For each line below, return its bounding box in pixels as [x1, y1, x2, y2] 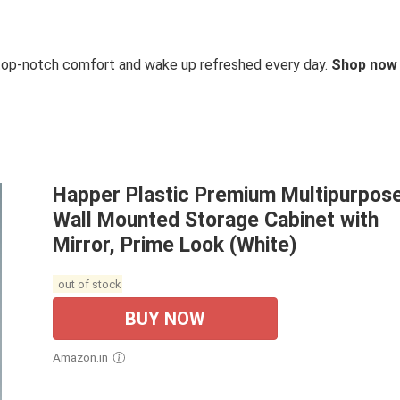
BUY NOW [125, 307, 205, 329]
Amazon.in [61, 349, 108, 364]
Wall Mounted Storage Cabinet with [53, 207, 379, 232]
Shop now [331, 55, 397, 73]
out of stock [54, 277, 121, 291]
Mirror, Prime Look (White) [53, 232, 297, 257]
